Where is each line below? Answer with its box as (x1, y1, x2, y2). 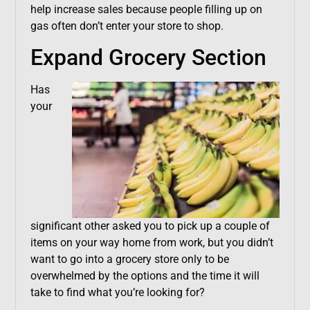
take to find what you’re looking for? (30, 286, 205, 300)
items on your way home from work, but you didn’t (30, 236, 273, 250)
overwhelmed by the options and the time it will (30, 269, 259, 283)
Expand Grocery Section (30, 44, 266, 71)
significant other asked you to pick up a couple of (30, 219, 270, 233)
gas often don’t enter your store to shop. (30, 19, 224, 33)
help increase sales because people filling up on (30, 3, 262, 17)
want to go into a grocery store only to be (30, 253, 229, 266)
